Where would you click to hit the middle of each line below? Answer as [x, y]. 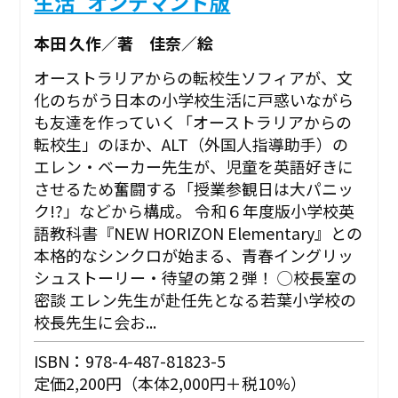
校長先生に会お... [96, 322]
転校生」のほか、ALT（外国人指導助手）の [191, 144]
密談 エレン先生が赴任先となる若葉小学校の [195, 300]
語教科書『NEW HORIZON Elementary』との [199, 233]
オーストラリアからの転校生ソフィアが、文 [194, 78]
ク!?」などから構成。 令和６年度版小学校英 [195, 211]
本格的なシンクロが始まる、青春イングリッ [194, 255]
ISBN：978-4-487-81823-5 [130, 361]
